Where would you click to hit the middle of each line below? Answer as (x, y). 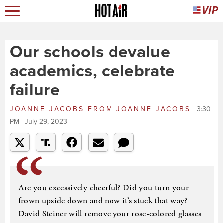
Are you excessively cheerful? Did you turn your (103, 187)
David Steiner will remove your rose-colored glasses (110, 213)
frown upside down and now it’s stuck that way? (103, 200)
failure (35, 90)
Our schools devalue (90, 52)
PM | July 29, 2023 (38, 122)
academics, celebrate (92, 71)
